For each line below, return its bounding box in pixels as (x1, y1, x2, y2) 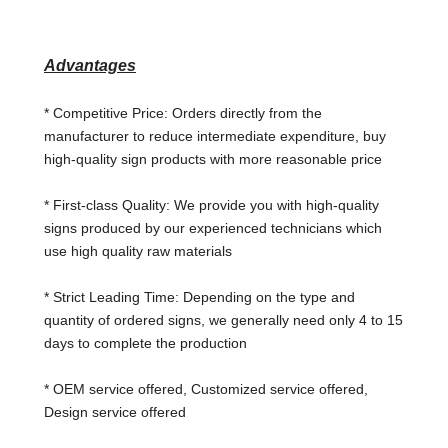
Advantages (44, 57, 136, 74)
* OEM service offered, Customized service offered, (44, 381, 368, 397)
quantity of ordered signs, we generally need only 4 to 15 (44, 312, 403, 328)
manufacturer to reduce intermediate (44, 128, 280, 144)
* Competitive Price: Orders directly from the (44, 105, 322, 121)
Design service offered (44, 404, 186, 420)
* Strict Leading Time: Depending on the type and (44, 289, 355, 305)
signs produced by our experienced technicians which (44, 220, 382, 236)
